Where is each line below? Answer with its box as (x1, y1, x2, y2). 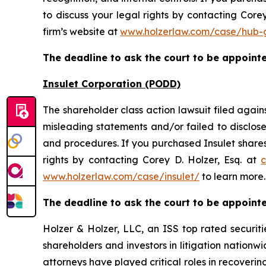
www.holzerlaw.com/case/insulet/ (43, 170, 199, 183)
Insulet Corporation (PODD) (43, 78, 180, 90)
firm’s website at (43, 26, 120, 38)
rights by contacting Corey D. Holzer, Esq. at (43, 154, 261, 166)
